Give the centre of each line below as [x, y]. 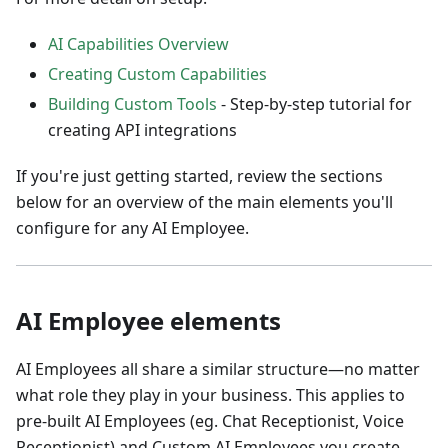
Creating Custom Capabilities [157, 74]
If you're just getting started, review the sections [199, 176]
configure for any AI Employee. [132, 228]
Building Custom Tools [132, 104]
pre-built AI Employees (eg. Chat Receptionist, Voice [210, 421]
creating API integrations [142, 130]
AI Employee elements [148, 320]
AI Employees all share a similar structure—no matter [218, 369]
